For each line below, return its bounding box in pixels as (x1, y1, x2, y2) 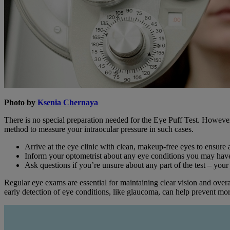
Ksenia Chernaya (37, 98, 98, 107)
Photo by (4, 98, 37, 107)
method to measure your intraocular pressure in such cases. (4, 124, 194, 133)
